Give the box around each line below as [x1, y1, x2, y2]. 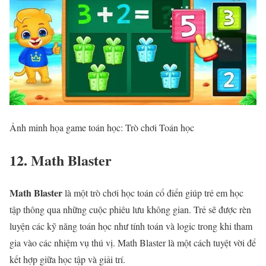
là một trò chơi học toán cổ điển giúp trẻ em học [62, 186, 243, 199]
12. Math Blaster [9, 150, 112, 171]
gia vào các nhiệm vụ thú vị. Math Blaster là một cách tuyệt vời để [9, 236, 256, 249]
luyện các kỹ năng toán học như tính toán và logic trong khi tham [9, 220, 252, 233]
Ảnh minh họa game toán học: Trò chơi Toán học [9, 121, 194, 134]
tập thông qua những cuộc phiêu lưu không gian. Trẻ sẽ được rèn [9, 203, 251, 216]
